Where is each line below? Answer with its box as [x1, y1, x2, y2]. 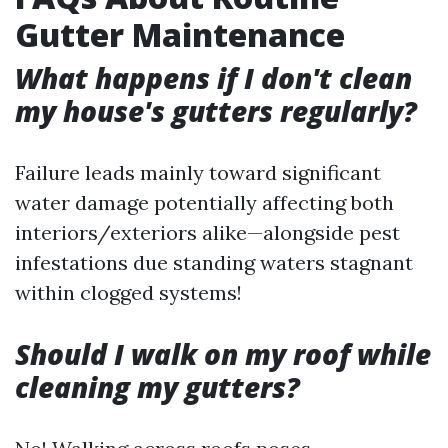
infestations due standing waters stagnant [15, 250, 413, 275]
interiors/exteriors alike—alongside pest [15, 220, 400, 245]
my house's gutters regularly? [15, 92, 417, 130]
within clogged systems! [15, 280, 242, 305]
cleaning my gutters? [15, 368, 300, 406]
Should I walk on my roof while [15, 335, 431, 373]
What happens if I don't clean [15, 59, 412, 97]
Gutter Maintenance [15, 13, 345, 56]
